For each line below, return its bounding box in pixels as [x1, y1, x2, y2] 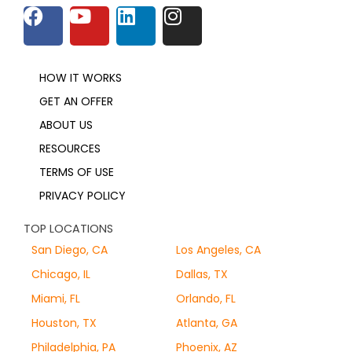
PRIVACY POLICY [39, 188, 126, 204]
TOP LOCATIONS [24, 221, 113, 237]
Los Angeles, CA [176, 242, 261, 258]
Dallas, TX [176, 266, 228, 283]
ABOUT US [39, 117, 93, 134]
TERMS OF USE [39, 164, 114, 181]
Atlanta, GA [176, 315, 237, 332]
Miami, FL [31, 291, 80, 307]
